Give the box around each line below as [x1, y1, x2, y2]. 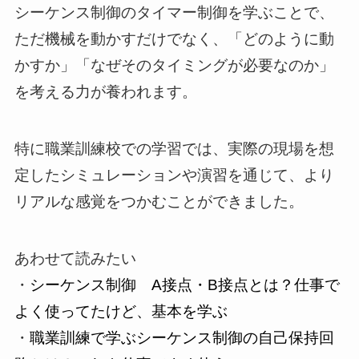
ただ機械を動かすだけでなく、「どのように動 [14, 30, 334, 48]
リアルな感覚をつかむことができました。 [14, 193, 304, 211]
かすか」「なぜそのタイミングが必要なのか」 [14, 57, 334, 75]
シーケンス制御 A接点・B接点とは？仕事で [29, 276, 340, 293]
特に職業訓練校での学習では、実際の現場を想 [14, 140, 334, 158]
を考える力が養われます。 [14, 83, 197, 101]
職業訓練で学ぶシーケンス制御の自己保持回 [29, 329, 334, 346]
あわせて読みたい [14, 249, 136, 267]
